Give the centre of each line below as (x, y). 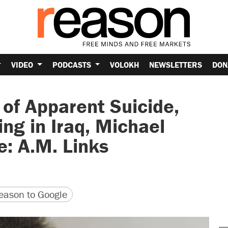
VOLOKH (125, 64)
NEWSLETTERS (176, 64)
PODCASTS (73, 64)
